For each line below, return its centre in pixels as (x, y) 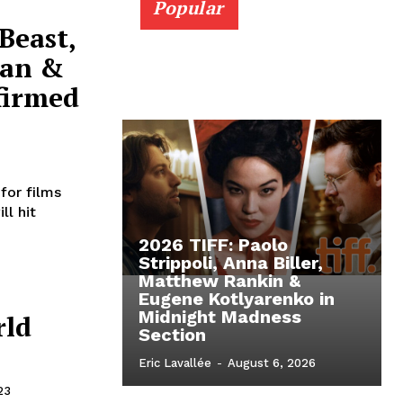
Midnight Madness (220, 317)
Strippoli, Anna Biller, (231, 263)
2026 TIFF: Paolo (213, 245)
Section (172, 335)
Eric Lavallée (175, 363)
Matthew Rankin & (219, 281)
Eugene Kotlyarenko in (237, 299)
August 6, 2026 (272, 363)
